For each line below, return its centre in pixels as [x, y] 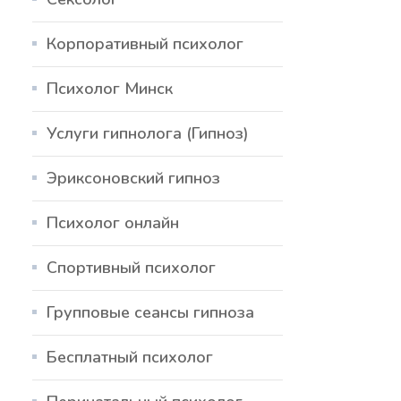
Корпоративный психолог [145, 43]
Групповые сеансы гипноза [150, 312]
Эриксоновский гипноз [133, 178]
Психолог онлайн [113, 222]
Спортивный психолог [131, 267]
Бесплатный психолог [130, 357]
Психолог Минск [110, 88]
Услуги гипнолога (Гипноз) [148, 133]
